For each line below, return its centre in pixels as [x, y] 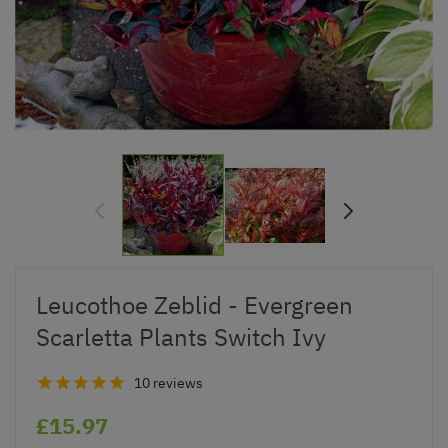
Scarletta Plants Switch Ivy [181, 336]
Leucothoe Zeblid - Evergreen [194, 304]
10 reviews [168, 382]
